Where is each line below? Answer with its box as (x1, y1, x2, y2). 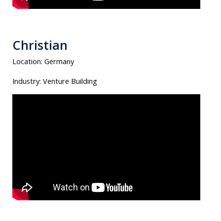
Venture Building (43, 75, 97, 86)
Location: (12, 56, 44, 67)
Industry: (12, 75, 43, 86)
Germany (44, 56, 74, 67)
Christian (12, 37, 68, 54)
